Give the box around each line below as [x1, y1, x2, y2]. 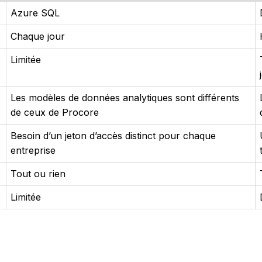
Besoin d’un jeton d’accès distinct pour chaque [11, 130, 216, 142]
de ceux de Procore [11, 106, 99, 119]
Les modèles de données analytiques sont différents [11, 92, 239, 104]
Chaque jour [11, 30, 65, 43]
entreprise [11, 144, 56, 157]
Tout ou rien [11, 168, 65, 180]
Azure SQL [11, 7, 60, 19]
